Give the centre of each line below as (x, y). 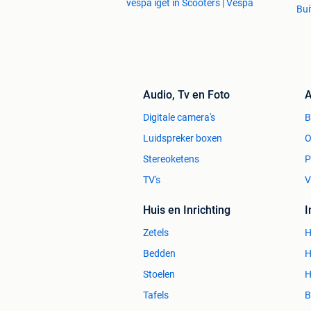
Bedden (159, 254)
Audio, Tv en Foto (186, 95)
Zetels (156, 233)
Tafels (156, 295)
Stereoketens (171, 159)
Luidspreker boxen (183, 138)
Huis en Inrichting (187, 210)
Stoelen (159, 275)
